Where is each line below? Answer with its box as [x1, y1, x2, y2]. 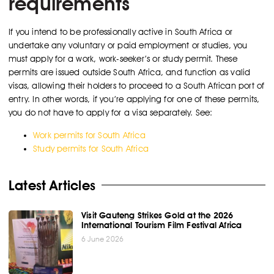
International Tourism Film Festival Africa [81, 220, 242, 230]
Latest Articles [9, 177, 95, 193]
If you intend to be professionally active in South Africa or [9, 27, 233, 37]
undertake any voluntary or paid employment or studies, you [9, 40, 248, 51]
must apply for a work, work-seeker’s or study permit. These [9, 54, 237, 64]
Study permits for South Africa [33, 143, 149, 154]
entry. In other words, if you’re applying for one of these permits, [9, 94, 260, 105]
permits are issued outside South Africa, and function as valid [9, 67, 251, 78]
